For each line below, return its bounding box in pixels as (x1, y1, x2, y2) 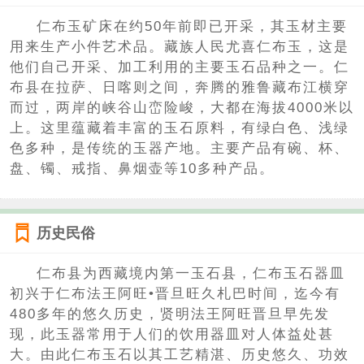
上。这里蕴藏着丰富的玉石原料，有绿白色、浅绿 (9, 120, 349, 136)
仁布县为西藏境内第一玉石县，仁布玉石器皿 (37, 265, 346, 281)
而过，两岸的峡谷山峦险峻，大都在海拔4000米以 (9, 100, 354, 116)
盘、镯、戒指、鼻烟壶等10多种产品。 (9, 161, 275, 177)
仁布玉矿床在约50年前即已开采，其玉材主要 (37, 19, 349, 35)
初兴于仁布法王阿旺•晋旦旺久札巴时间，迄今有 (9, 285, 340, 301)
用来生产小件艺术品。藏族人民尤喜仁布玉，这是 (9, 39, 349, 55)
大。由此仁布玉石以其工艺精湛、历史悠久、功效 (9, 346, 349, 362)
